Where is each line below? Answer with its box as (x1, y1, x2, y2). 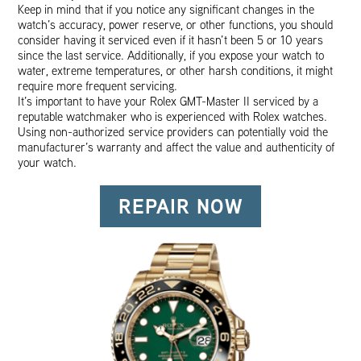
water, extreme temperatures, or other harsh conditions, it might (18, 63, 334, 79)
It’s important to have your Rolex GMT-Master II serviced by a (18, 93, 319, 110)
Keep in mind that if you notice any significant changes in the (18, 2, 315, 18)
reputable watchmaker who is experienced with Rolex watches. (18, 109, 328, 125)
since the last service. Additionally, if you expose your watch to (18, 48, 325, 64)
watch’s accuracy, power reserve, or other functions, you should (18, 17, 334, 33)
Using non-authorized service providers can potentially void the (18, 124, 329, 140)
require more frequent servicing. (18, 78, 178, 94)
